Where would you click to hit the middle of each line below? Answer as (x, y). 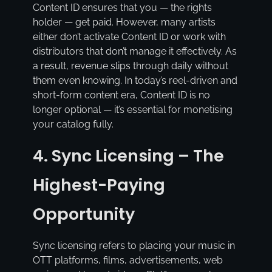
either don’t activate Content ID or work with (129, 37)
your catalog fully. (73, 124)
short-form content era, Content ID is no (121, 95)
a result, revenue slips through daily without (130, 66)
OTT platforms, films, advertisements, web (127, 260)
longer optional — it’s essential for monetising (132, 110)
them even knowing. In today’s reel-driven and (135, 81)
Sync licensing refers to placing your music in (134, 246)
